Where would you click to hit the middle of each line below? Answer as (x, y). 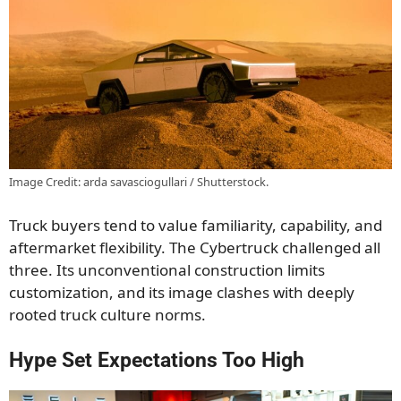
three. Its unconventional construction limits (167, 269)
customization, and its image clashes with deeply (182, 292)
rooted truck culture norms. (107, 314)
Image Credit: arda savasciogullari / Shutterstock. (139, 182)
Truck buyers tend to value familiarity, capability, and (196, 225)
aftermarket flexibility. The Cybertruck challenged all (195, 247)
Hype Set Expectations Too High (157, 361)
